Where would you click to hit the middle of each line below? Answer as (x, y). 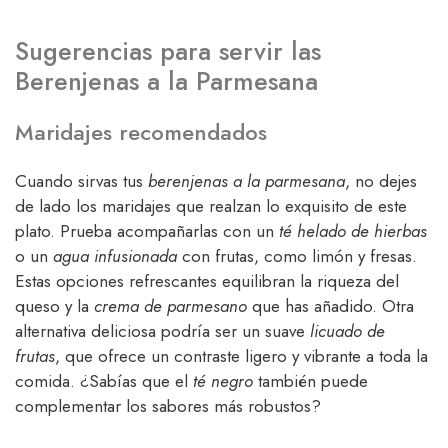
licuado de (347, 331)
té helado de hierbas (353, 231)
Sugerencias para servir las (168, 51)
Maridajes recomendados (141, 132)
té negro (223, 381)
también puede (310, 381)
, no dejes (381, 181)
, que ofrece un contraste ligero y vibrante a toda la (241, 356)
